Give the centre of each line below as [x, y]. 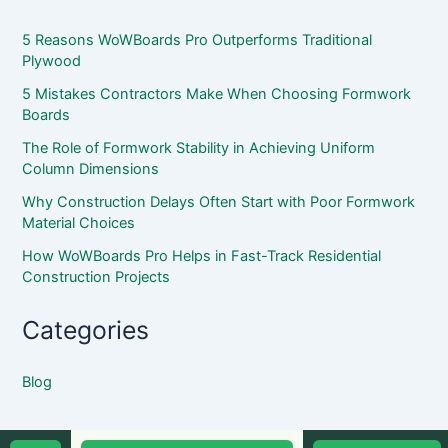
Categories [86, 329]
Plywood [52, 60]
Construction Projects [96, 276]
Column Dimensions [91, 168]
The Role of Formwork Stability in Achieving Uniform [199, 147]
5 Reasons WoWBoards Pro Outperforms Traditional [197, 39]
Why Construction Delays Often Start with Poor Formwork [219, 201]
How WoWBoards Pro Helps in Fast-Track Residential [202, 255]
